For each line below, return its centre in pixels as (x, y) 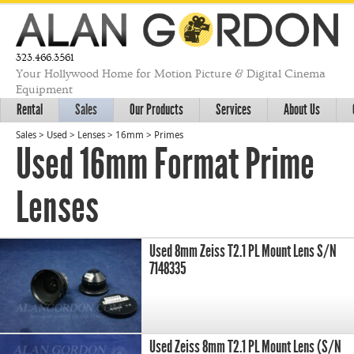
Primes (169, 136)
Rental (30, 109)
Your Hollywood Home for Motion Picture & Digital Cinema (171, 73)
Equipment (44, 89)
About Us (302, 109)
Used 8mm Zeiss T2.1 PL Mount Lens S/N (243, 251)
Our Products (156, 109)
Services (233, 109)
